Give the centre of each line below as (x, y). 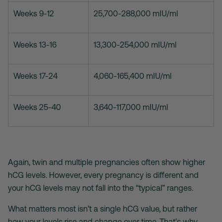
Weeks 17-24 (35, 76)
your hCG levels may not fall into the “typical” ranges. (102, 188)
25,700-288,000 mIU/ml (136, 14)
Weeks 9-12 (34, 14)
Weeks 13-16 (35, 45)
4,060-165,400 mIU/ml (133, 76)
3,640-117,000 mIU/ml (131, 107)
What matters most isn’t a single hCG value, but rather (103, 209)
